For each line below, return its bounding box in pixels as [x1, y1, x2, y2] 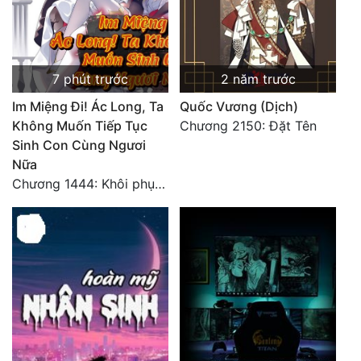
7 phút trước [52, 71, 128, 88]
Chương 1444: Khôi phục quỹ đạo [155, 176, 165, 193]
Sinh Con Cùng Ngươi [12, 137, 146, 154]
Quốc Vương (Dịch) [180, 98, 298, 115]
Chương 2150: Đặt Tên [180, 118, 317, 135]
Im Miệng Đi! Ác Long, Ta [12, 98, 164, 115]
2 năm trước [220, 71, 296, 88]
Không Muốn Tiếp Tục [12, 118, 147, 135]
